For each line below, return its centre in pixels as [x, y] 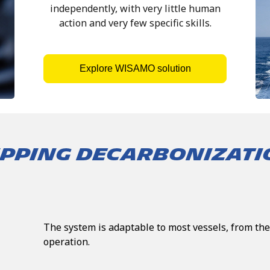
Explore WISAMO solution [135, 69]
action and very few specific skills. [135, 23]
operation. [67, 241]
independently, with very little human [135, 9]
